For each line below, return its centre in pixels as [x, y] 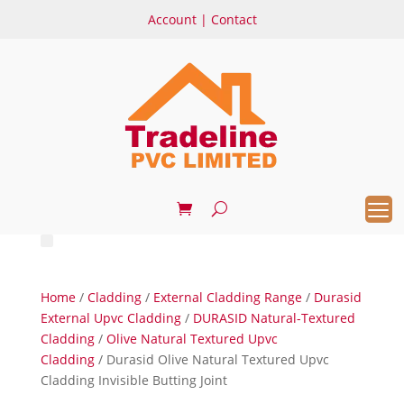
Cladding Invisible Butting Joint [133, 380]
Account [172, 19]
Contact [234, 19]
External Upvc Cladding [110, 318]
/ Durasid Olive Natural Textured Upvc [211, 359]
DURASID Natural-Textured [274, 318]
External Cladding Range [227, 297]
